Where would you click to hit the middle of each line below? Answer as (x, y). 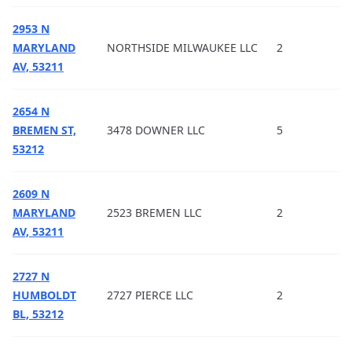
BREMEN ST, (44, 130)
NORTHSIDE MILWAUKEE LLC (182, 48)
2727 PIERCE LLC (150, 295)
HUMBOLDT (44, 295)
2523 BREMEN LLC (154, 213)
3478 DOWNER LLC (156, 130)
